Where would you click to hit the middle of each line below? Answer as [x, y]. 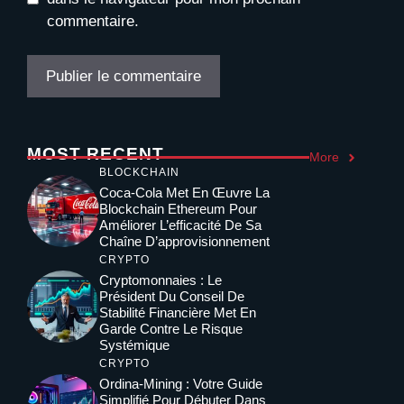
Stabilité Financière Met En [178, 313]
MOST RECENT [96, 154]
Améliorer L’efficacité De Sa [180, 225]
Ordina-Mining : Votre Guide [181, 384]
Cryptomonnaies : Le [161, 280]
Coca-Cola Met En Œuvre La [184, 193]
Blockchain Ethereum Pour [178, 209]
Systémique [134, 345]
